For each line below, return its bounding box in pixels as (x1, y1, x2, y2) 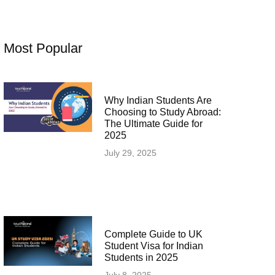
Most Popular (3, 41, 82, 56)
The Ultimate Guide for (104, 118, 203, 129)
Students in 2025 (104, 252, 178, 263)
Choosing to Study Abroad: (104, 107, 221, 117)
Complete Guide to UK (104, 229, 203, 240)
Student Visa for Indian (104, 241, 203, 252)
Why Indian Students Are (104, 95, 212, 106)
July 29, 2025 (104, 148, 157, 158)
